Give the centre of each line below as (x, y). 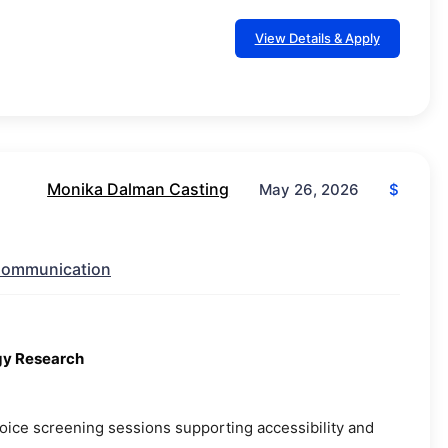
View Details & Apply (317, 38)
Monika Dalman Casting (138, 189)
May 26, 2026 (309, 190)
